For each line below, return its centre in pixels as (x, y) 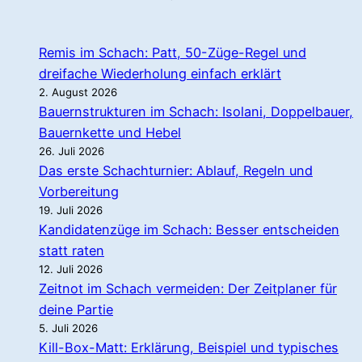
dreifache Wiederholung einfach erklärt (160, 73)
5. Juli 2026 (68, 328)
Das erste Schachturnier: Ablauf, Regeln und (176, 170)
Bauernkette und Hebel (110, 132)
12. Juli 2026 (71, 269)
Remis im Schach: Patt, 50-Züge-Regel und (173, 52)
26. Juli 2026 (72, 151)
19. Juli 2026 (71, 210)
